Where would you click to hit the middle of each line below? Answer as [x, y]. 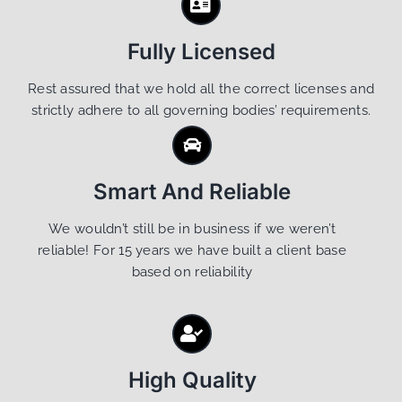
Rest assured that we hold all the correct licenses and [201, 89]
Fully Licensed [201, 52]
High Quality [192, 380]
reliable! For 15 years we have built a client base [192, 251]
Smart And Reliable [192, 192]
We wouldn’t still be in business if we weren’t [192, 229]
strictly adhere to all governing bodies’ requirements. [201, 111]
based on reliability [192, 272]
